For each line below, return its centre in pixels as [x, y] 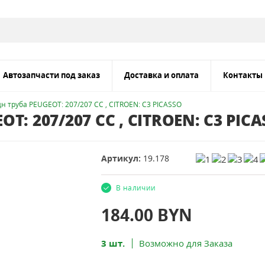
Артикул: [122, 158]
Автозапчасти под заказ [51, 75]
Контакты [243, 75]
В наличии [136, 188]
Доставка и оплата [161, 75]
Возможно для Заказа [185, 243]
